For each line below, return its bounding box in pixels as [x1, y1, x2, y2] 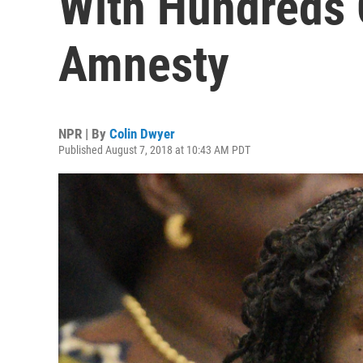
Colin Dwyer [109, 126, 175, 142]
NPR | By [58, 126, 109, 142]
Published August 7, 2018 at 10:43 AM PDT [58, 143, 250, 156]
